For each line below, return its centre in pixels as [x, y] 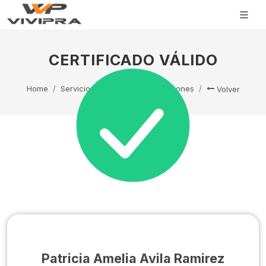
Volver [227, 89]
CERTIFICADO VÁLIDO [133, 60]
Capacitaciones [164, 88]
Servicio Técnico [91, 88]
